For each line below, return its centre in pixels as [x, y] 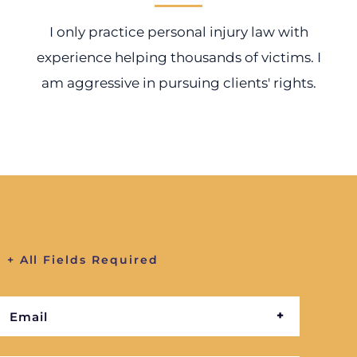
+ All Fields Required [82, 260]
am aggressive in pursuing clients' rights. [178, 83]
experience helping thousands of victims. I [178, 57]
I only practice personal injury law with [178, 32]
